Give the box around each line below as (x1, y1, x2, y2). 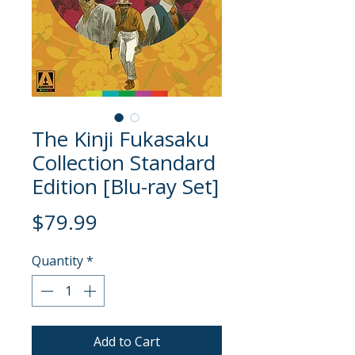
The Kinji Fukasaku (32, 124, 209, 154)
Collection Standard (32, 148, 216, 177)
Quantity (32, 252, 83, 270)
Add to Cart (94, 333, 160, 351)
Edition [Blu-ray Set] (32, 172, 219, 201)
